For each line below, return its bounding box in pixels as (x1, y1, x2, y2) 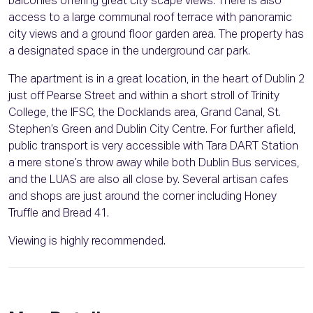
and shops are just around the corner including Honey (8, 191, 277, 203)
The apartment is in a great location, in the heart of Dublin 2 (8, 74, 305, 86)
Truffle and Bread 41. (8, 208, 109, 220)
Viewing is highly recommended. (8, 236, 166, 248)
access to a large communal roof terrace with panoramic (8, 13, 292, 24)
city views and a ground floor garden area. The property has (8, 29, 304, 41)
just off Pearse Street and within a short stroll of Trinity (8, 91, 279, 103)
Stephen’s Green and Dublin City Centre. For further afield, (8, 124, 296, 136)
